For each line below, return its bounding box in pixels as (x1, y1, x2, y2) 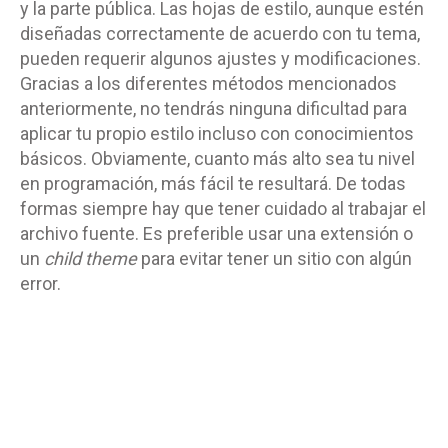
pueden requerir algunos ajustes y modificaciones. (20, 47, 421, 69)
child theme (44, 247, 137, 269)
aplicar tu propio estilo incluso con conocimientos (20, 122, 414, 144)
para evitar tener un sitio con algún (137, 247, 412, 269)
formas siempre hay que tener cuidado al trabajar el (20, 197, 426, 219)
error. (20, 272, 61, 294)
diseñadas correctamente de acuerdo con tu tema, (20, 22, 420, 44)
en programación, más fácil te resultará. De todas (20, 172, 406, 194)
